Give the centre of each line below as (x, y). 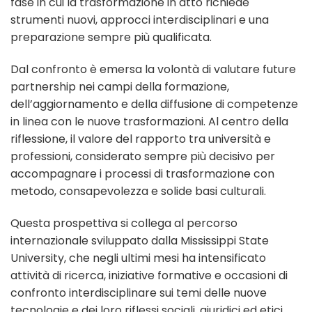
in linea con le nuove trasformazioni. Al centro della (149, 121)
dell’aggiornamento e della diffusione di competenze (154, 104)
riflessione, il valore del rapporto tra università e (141, 139)
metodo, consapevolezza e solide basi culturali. (138, 191)
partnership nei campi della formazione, (120, 86)
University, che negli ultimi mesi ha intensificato (138, 258)
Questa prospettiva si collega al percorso (124, 223)
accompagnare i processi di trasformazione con (142, 173)
